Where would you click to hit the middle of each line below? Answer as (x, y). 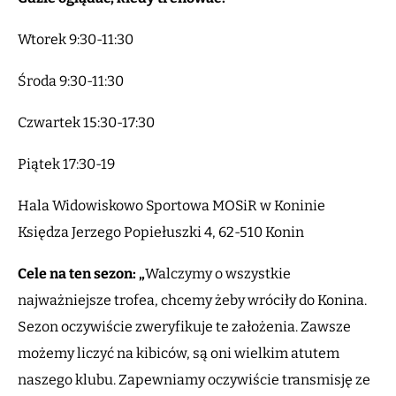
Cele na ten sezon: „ (81, 274)
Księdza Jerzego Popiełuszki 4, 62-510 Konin (161, 232)
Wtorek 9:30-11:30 (77, 40)
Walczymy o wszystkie (218, 274)
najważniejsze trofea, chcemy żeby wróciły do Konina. (192, 301)
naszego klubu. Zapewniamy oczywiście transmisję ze (194, 380)
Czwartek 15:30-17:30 (88, 123)
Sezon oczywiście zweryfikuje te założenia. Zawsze (184, 327)
